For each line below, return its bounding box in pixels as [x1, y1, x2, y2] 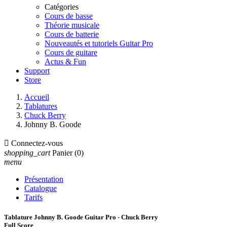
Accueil [24, 93, 49, 101]
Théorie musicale [45, 21, 99, 29]
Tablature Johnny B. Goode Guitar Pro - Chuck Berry [4, 213, 158, 221]
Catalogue [24, 184, 57, 193]
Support [24, 66, 50, 75]
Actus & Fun [45, 57, 86, 66]
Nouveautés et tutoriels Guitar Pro [45, 39, 153, 48]
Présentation [24, 175, 63, 183]
